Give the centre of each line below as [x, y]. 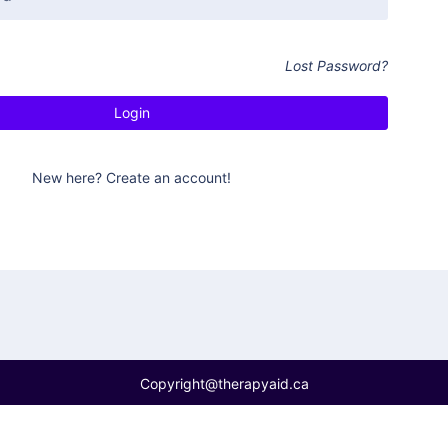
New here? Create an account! [132, 177]
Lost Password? [336, 65]
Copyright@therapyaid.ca [224, 383]
